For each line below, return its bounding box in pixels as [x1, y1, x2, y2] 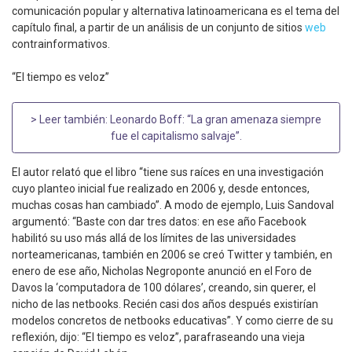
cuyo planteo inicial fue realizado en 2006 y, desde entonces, [12, 182, 310, 196]
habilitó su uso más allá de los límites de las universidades [12, 232, 296, 245]
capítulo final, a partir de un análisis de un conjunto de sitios [12, 21, 305, 35]
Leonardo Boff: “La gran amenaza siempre [110, 112, 321, 126]
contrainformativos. [12, 38, 110, 51]
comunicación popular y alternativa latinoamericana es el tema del [12, 5, 339, 18]
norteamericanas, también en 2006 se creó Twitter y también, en [12, 248, 332, 262]
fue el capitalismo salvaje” [110, 129, 240, 142]
